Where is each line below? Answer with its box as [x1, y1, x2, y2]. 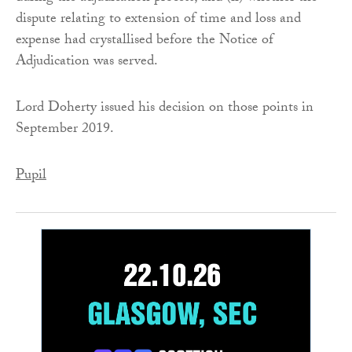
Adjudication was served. [16, 50, 158, 75]
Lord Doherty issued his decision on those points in [16, 97, 313, 122]
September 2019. [16, 118, 114, 143]
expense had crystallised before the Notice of [16, 29, 273, 54]
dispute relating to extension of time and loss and [16, 8, 301, 33]
